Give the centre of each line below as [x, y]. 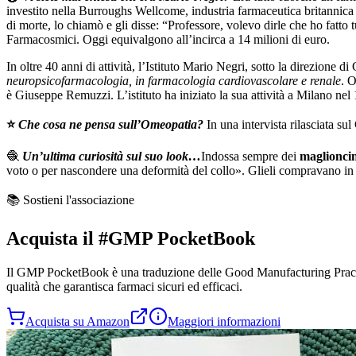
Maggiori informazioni [224, 321]
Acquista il [50, 238]
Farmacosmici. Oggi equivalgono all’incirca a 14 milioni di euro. [168, 39]
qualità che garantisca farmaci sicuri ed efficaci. [124, 286]
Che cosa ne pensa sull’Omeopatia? [111, 124]
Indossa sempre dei [250, 156]
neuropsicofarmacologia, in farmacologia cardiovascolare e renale [174, 80]
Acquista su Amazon [77, 321]
